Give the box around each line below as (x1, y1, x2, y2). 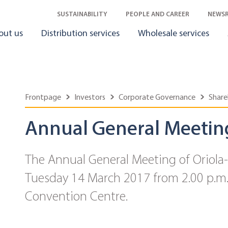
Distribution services (41, 27, 120, 39)
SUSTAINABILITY (57, 10, 107, 18)
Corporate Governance (119, 92, 195, 102)
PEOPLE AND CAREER (126, 10, 189, 18)
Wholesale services (138, 27, 209, 39)
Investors (74, 92, 105, 102)
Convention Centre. (25, 188, 128, 204)
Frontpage (25, 92, 61, 102)
